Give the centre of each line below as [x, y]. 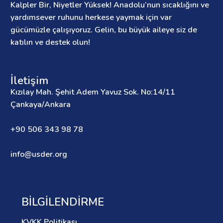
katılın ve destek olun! [50, 42]
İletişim [29, 80]
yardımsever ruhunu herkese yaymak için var [91, 17]
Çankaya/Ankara [41, 104]
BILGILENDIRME [63, 202]
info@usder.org [39, 154]
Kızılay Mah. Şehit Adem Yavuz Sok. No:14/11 [93, 92]
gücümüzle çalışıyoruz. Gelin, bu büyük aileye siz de [104, 30]
